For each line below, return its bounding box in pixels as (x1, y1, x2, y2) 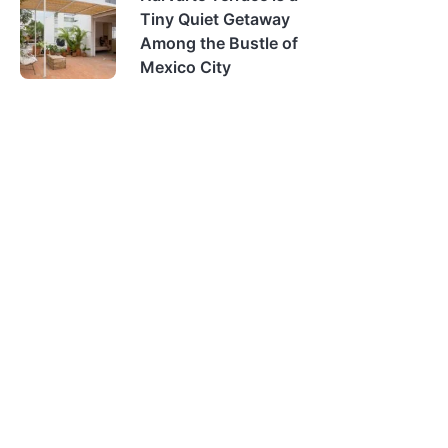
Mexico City (140, 57, 231, 77)
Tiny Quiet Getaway (140, 9, 290, 29)
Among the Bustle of (140, 33, 298, 53)
